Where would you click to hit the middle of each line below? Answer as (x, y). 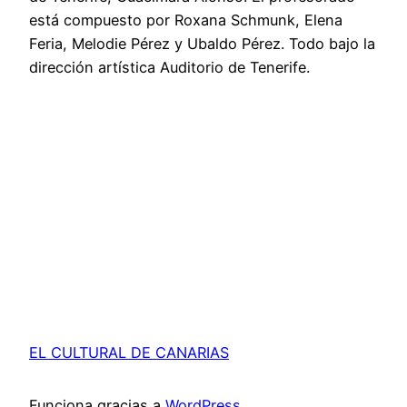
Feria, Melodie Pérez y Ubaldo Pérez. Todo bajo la (202, 43)
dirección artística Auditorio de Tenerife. (169, 67)
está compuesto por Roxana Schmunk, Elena (186, 20)
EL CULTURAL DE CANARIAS (129, 352)
